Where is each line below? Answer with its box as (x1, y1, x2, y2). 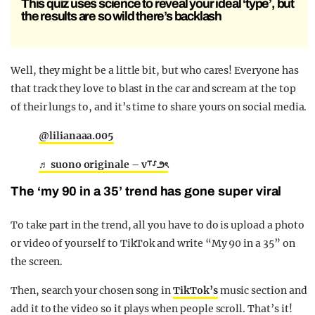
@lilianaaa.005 (39, 129, 115, 143)
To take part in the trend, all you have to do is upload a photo (11, 219, 304, 232)
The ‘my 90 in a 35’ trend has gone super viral (11, 184, 282, 199)
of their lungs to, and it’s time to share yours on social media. (11, 101, 307, 114)
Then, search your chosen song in (11, 284, 174, 297)
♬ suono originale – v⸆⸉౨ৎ (39, 158, 168, 172)
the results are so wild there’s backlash (21, 9, 222, 24)
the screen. (11, 255, 63, 269)
